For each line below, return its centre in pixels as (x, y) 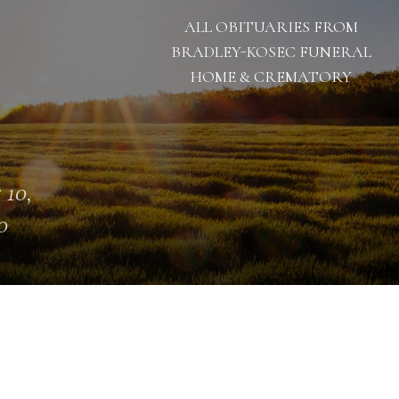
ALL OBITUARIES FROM (271, 27)
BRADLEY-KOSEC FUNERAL (271, 52)
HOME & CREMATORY (271, 77)
